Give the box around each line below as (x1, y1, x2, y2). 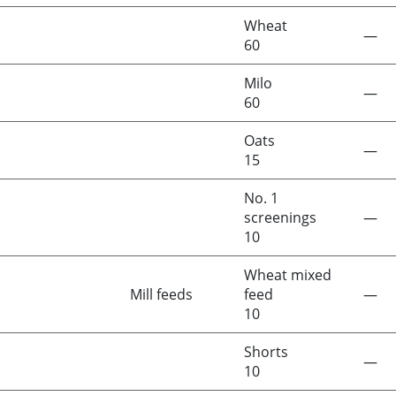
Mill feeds (130, 285, 193, 304)
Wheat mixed (244, 265, 331, 285)
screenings (244, 208, 316, 227)
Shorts (244, 342, 288, 362)
